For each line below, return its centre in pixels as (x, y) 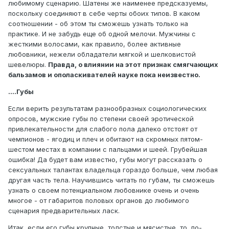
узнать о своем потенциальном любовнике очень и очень (104, 190)
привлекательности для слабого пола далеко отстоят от (103, 129)
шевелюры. (28, 65)
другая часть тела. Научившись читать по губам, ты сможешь (111, 180)
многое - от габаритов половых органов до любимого (99, 201)
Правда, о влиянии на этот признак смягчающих (133, 65)
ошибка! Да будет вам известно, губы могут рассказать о (105, 160)
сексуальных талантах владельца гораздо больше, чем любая (113, 170)
